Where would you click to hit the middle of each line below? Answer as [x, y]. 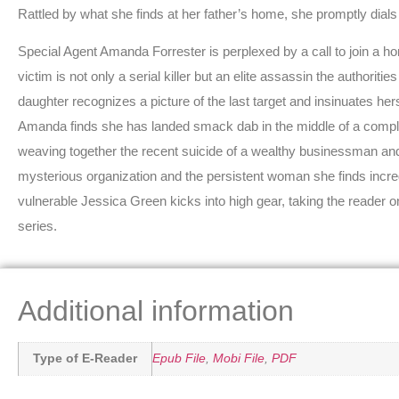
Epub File [179, 359]
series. [37, 225]
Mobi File [239, 359]
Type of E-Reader [85, 359]
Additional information [156, 311]
